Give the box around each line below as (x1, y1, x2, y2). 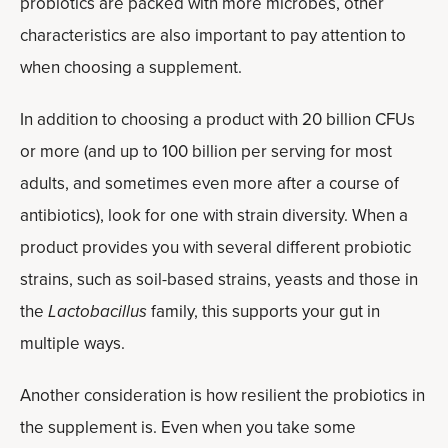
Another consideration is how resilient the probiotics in (20, 383, 425, 408)
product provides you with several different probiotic (20, 235, 411, 260)
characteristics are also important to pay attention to (20, 23, 406, 48)
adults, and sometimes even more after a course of (20, 171, 399, 196)
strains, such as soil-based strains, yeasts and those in (20, 267, 418, 292)
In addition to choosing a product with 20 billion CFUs (20, 107, 415, 132)
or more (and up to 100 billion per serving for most (20, 139, 392, 164)
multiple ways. (20, 331, 125, 356)
